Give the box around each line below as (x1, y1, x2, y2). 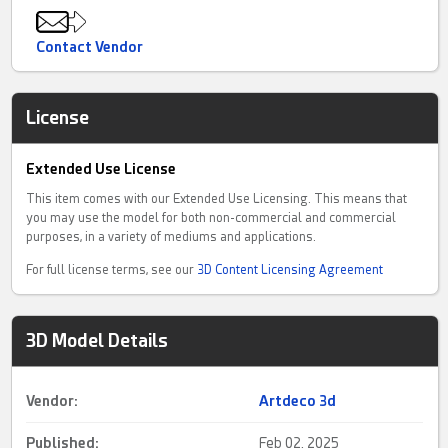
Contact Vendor (36, 38, 144, 55)
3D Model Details (26, 329, 169, 351)
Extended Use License (26, 160, 177, 177)
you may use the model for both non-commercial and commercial (26, 210, 397, 225)
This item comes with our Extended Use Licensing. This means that (26, 191, 408, 206)
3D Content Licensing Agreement (197, 262, 384, 277)
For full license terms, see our (26, 262, 198, 277)
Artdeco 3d (259, 392, 337, 409)
